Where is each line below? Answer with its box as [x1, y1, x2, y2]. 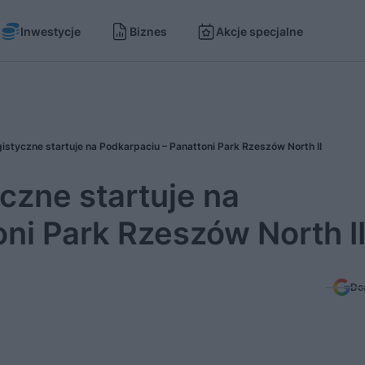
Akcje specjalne [216, 24, 303, 38]
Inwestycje [20, 24, 81, 38]
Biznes [130, 24, 167, 38]
